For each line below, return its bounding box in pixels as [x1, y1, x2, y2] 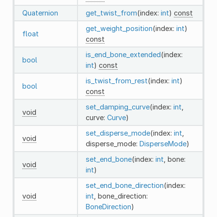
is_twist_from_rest [85, 76, 148, 85]
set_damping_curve [85, 102, 150, 111]
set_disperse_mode [85, 128, 150, 137]
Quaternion [22, 8, 58, 17]
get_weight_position [85, 24, 153, 32]
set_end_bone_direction [85, 181, 164, 189]
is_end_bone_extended [85, 50, 161, 59]
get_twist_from [85, 8, 137, 17]
